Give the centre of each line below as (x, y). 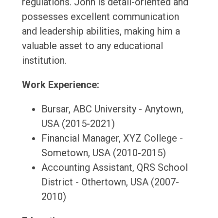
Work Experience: (60, 85)
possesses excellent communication (100, 17)
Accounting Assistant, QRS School (114, 168)
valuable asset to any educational (92, 46)
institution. (44, 61)
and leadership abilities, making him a (101, 31)
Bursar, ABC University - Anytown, (112, 109)
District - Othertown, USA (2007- (110, 182)
